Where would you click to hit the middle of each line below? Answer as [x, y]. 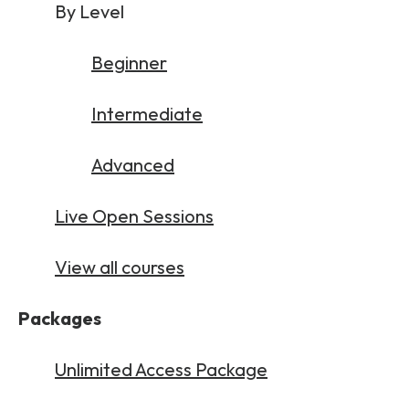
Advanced [133, 164]
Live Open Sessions [134, 215]
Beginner [129, 62]
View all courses [120, 267]
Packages [60, 318]
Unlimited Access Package [161, 369]
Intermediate [147, 113]
